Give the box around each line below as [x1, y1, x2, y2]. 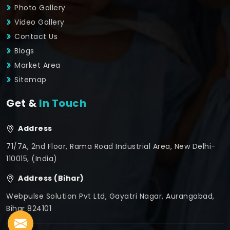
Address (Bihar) [14, 173, 84, 184]
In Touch [39, 96, 86, 111]
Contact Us [14, 31, 57, 42]
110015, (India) [6, 154, 57, 164]
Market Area [14, 60, 61, 71]
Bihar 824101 [6, 203, 51, 214]
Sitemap [14, 74, 47, 85]
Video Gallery [14, 17, 65, 28]
